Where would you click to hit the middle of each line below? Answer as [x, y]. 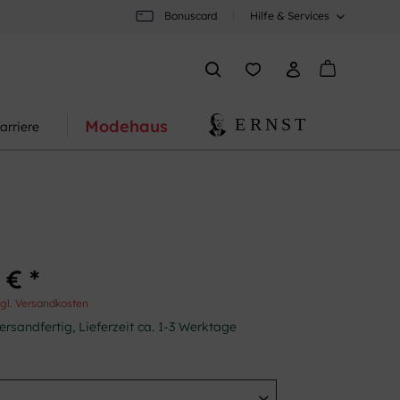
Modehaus [127, 127]
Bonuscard [191, 16]
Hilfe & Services [290, 16]
